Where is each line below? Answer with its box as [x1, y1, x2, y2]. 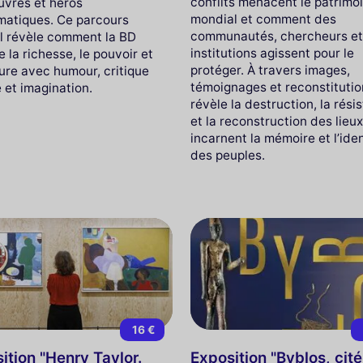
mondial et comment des [190, 11, 337, 27]
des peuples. [190, 147, 266, 163]
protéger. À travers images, [190, 62, 351, 78]
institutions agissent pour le [190, 45, 355, 61]
